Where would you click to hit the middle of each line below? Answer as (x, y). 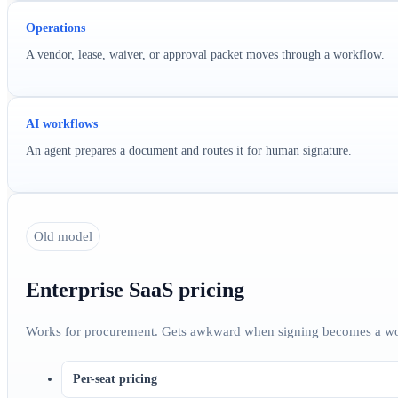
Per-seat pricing (115, 378)
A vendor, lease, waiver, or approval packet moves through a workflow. (205, 54)
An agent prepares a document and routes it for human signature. (189, 150)
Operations (56, 28)
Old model (63, 236)
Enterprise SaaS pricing (135, 289)
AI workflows (62, 123)
